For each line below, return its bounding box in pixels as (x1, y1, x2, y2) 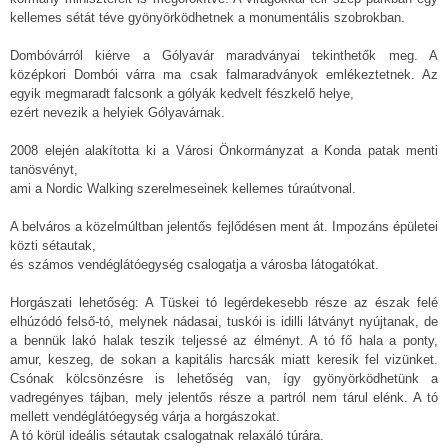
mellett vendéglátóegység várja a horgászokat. (10, 408, 280, 424)
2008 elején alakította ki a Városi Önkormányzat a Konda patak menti (10, 142, 438, 158)
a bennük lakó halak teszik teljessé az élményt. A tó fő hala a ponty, (10, 332, 438, 348)
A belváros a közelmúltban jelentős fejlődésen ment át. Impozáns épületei (10, 218, 438, 234)
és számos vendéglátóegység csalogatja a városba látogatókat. (10, 256, 379, 272)
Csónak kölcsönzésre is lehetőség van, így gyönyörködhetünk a (10, 370, 438, 386)
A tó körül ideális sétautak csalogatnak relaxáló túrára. (10, 427, 324, 443)
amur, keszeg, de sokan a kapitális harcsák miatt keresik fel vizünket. (10, 351, 438, 367)
